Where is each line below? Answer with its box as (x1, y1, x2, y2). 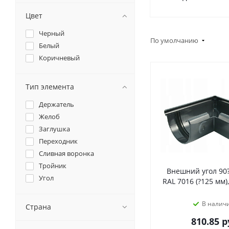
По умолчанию (150, 35, 200, 45)
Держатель (39, 100, 74, 109)
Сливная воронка (39, 149, 94, 158)
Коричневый (39, 53, 80, 62)
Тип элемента (26, 82, 74, 91)
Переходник (39, 136, 78, 146)
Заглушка (39, 124, 70, 133)
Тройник (39, 161, 66, 170)
